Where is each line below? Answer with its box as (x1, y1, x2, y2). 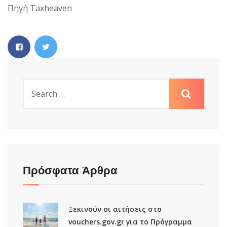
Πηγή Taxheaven (8, 2, 72, 14)
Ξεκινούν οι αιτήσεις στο (68, 204, 162, 214)
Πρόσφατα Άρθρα (23, 163, 118, 177)
